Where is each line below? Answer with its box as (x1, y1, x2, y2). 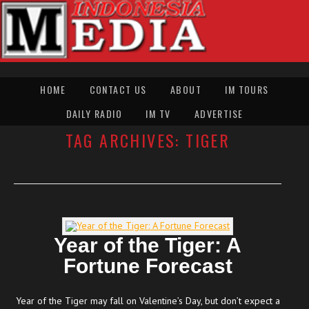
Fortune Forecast (63, 254, 232, 277)
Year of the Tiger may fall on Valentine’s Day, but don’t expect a (15, 294, 280, 307)
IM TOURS (225, 81, 269, 97)
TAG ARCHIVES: (65, 127, 186, 152)
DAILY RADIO (66, 106, 122, 121)
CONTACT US (89, 81, 147, 97)
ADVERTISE (194, 106, 243, 121)
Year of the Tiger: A (54, 233, 241, 257)
